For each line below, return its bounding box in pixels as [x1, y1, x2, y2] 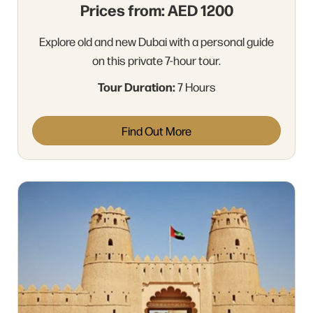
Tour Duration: [97, 78, 175, 94]
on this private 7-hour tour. [92, 52, 221, 68]
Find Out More [122, 122, 191, 138]
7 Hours [175, 78, 216, 94]
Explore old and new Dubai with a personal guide [39, 33, 274, 49]
